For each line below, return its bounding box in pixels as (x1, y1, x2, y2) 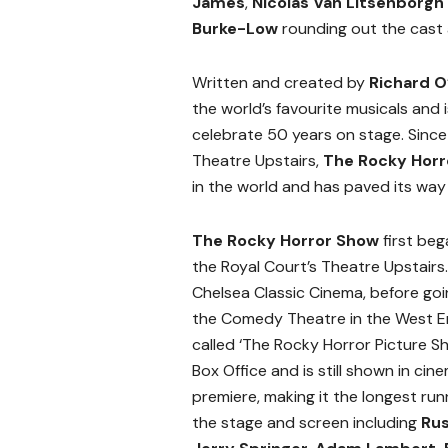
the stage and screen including (192, 412, 421, 434)
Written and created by (192, 72, 369, 94)
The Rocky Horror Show (192, 230, 379, 252)
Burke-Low (192, 18, 282, 40)
